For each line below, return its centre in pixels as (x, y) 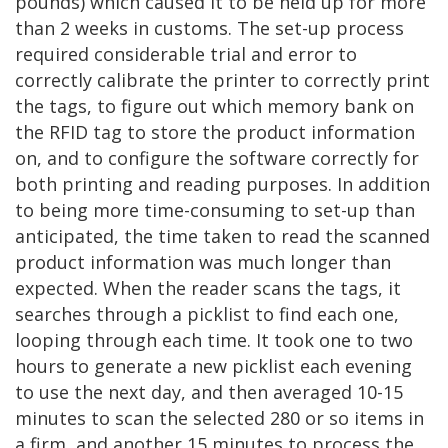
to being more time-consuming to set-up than (215, 210)
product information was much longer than (203, 262)
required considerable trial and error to (186, 54)
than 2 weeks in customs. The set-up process (209, 28)
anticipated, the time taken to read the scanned (222, 236)
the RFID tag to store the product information (215, 132)
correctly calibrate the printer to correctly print (222, 80)
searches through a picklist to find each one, (207, 314)
